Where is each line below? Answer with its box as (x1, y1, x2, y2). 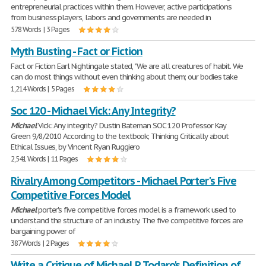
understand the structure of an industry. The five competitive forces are (11, 216, 243, 226)
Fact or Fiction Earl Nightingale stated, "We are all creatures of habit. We (11, 61, 243, 71)
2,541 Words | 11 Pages (11, 154, 78, 163)
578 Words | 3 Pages (11, 25, 70, 34)
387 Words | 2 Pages (11, 239, 69, 248)
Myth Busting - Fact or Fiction (11, 45, 142, 58)
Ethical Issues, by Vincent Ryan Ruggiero (11, 142, 140, 152)
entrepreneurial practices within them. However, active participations (11, 2, 232, 12)
